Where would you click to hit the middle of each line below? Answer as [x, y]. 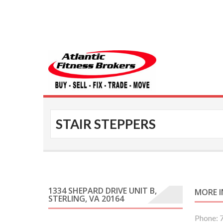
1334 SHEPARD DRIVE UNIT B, [103, 191]
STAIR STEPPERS [106, 124]
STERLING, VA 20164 [86, 199]
